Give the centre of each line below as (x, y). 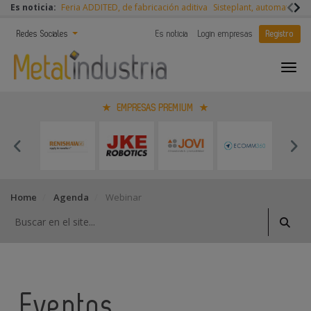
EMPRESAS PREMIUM (155, 108)
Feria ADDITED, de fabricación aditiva (134, 7)
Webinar (123, 197)
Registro (280, 34)
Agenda (71, 197)
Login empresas (225, 34)
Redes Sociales (44, 34)
